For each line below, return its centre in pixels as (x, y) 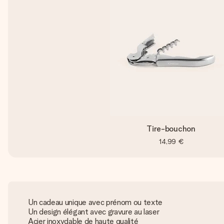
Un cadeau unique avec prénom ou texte (95, 202)
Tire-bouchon (171, 129)
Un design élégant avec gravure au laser (94, 212)
